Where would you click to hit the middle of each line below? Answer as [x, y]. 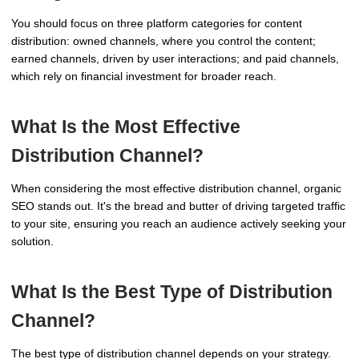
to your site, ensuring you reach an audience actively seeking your [179, 223]
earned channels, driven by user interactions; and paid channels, [175, 58]
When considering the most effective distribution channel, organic [176, 188]
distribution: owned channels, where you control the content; [163, 40]
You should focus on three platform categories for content [157, 23]
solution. [32, 241]
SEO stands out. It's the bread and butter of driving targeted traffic [178, 206]
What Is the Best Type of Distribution [172, 291]
